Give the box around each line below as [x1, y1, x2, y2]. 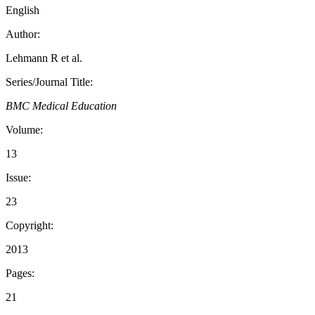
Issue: [6, 172, 31, 184]
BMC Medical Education [6, 100, 117, 112]
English [6, 4, 39, 17]
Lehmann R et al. [6, 52, 82, 65]
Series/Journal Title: [6, 76, 93, 89]
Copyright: [6, 219, 53, 232]
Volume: [6, 124, 43, 136]
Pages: [6, 267, 34, 280]
